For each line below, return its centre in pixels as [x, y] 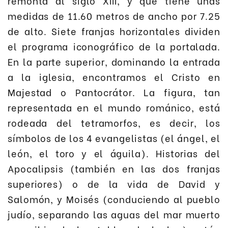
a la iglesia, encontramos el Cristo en [114, 76]
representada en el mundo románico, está [114, 107]
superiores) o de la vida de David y [114, 183]
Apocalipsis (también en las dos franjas [114, 168]
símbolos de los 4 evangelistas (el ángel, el [114, 137]
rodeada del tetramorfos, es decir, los [114, 122]
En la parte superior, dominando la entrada [114, 61]
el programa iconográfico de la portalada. [114, 46]
